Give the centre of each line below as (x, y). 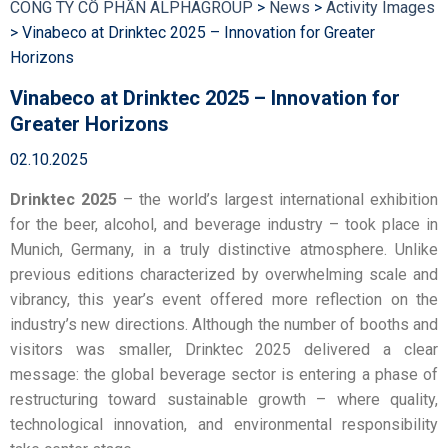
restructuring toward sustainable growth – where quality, (224, 399)
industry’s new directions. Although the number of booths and (224, 324)
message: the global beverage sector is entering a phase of (224, 374)
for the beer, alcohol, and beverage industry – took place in (224, 224)
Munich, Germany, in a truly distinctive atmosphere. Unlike (224, 249)
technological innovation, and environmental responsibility (224, 424)
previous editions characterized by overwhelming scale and (224, 274)
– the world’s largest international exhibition (278, 199)
